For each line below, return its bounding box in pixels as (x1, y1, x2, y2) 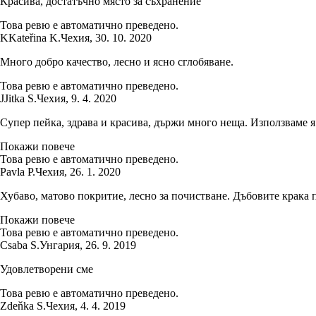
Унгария (39, 238, 80, 251)
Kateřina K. (8, 31, 61, 44)
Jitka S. (4, 92, 37, 104)
